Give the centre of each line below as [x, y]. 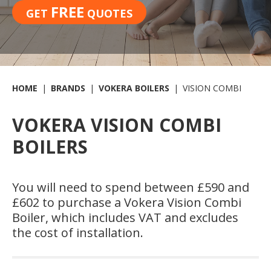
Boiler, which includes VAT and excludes [125, 217]
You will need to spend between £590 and [131, 187]
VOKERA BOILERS [134, 88]
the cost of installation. [78, 232]
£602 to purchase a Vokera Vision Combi [127, 202]
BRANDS [68, 88]
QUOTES [108, 13]
